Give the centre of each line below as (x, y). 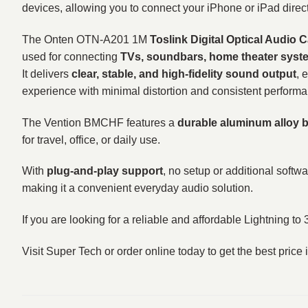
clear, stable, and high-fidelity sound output (184, 74)
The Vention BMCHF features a (100, 122)
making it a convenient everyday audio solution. (137, 188)
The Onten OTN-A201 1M (85, 39)
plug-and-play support (105, 171)
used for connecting (71, 56)
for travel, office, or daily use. (91, 140)
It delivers (47, 74)
